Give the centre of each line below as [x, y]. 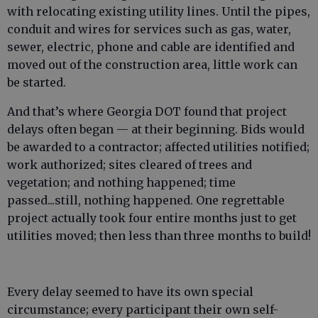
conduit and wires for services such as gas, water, [149, 29]
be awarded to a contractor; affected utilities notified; [158, 147]
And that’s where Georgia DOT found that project [147, 111]
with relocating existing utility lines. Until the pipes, [159, 11]
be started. [37, 82]
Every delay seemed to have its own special [130, 292]
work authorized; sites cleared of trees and [130, 165]
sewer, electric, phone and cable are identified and [151, 47]
